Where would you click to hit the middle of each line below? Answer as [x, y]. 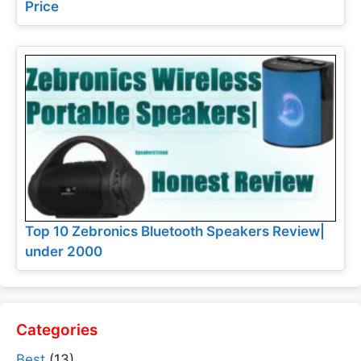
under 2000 [64, 252]
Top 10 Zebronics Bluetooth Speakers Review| [175, 232]
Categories [57, 330]
